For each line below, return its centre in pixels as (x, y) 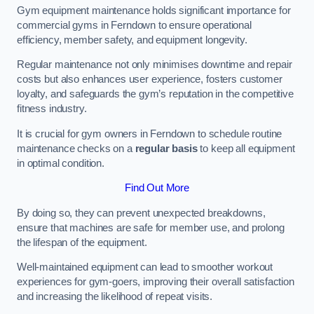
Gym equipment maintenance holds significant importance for (154, 10)
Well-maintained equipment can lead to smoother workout (145, 267)
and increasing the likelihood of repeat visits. (115, 297)
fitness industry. (52, 109)
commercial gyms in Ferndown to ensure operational (134, 25)
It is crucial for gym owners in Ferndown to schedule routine (150, 134)
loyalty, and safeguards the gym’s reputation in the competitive (155, 94)
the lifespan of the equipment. (82, 242)
